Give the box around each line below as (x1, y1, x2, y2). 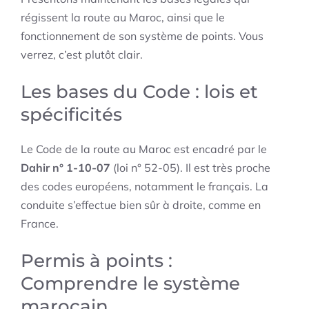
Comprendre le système (21, 272, 240, 295)
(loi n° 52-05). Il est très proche (110, 161, 270, 175)
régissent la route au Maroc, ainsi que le (21, 10, 225, 25)
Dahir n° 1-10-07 (21, 161, 110, 175)
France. (21, 217, 59, 231)
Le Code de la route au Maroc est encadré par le (21, 142, 267, 157)
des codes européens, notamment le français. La (21, 179, 268, 194)
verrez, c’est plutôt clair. (21, 48, 143, 62)
